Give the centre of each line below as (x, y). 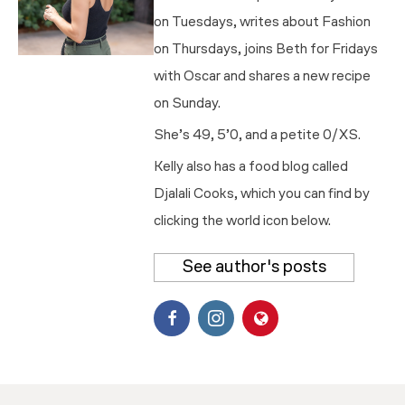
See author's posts (254, 267)
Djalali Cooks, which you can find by (262, 194)
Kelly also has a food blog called (251, 167)
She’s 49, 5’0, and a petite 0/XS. (257, 135)
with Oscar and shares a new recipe (262, 76)
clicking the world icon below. (242, 221)
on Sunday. (187, 104)
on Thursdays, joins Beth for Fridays (266, 49)
